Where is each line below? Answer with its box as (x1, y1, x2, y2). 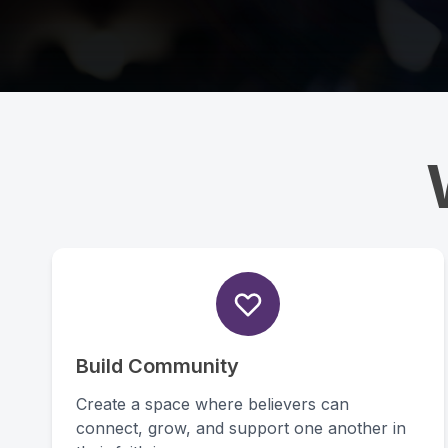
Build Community (76, 354, 239, 378)
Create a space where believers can (76, 394, 349, 414)
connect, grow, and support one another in (76, 418, 406, 438)
